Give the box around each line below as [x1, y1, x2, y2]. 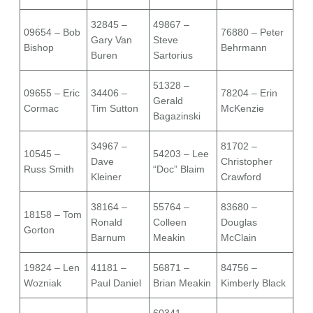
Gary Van [91, 34, 132, 46]
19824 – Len [24, 262, 80, 274]
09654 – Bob [24, 27, 80, 38]
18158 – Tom [24, 209, 82, 221]
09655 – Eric [24, 87, 80, 99]
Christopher [221, 156, 272, 168]
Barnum [91, 232, 126, 244]
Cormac [24, 103, 59, 115]
